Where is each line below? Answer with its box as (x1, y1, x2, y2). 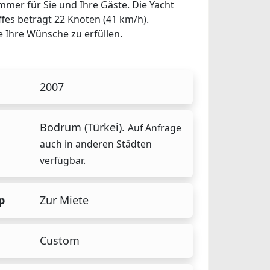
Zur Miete (40, 192, 89, 207)
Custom (40, 233, 80, 248)
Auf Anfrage (128, 121, 181, 134)
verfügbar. (40, 153, 86, 167)
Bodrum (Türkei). (40, 119, 128, 134)
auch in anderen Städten (40, 137, 152, 151)
